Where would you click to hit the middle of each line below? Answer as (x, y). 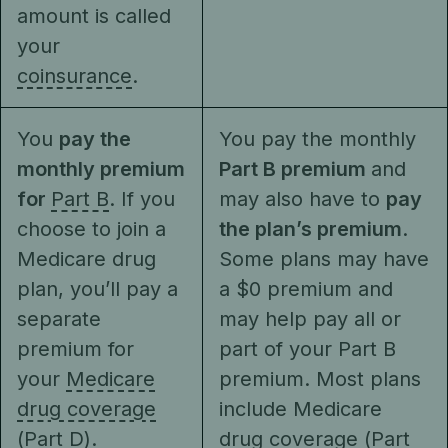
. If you (142, 199)
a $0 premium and (306, 289)
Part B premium (295, 169)
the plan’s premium (310, 229)
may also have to (302, 199)
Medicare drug (86, 259)
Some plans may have (324, 259)
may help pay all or (310, 319)
